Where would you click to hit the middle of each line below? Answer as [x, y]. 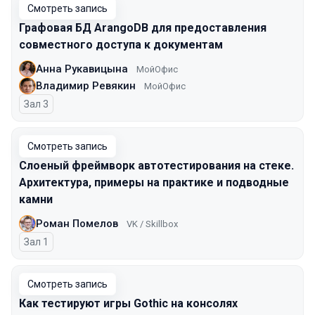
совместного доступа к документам [121, 45]
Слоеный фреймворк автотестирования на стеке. [156, 166]
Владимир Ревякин [86, 85]
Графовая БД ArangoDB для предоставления [143, 28]
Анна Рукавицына [82, 69]
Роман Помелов [77, 223]
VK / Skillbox [152, 224]
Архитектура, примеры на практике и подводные [154, 182]
